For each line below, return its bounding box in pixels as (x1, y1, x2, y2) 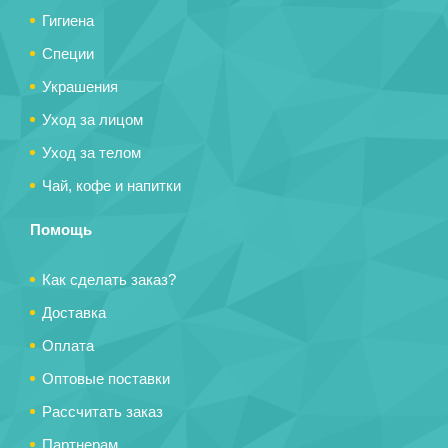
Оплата (42, 337, 94, 354)
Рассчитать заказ (42, 403, 163, 420)
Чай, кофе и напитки (42, 177, 181, 194)
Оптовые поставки (42, 370, 170, 387)
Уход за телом (42, 144, 141, 161)
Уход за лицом (42, 111, 143, 128)
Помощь (30, 221, 92, 238)
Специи (42, 45, 94, 62)
